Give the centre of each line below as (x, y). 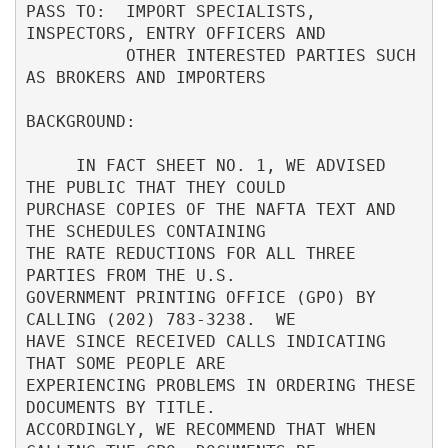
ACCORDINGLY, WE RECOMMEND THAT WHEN (200, 429)
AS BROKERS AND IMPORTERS (195, 77)
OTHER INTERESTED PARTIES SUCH (75, 55)
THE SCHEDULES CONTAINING (205, 231)
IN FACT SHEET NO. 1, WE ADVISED (50, 165)
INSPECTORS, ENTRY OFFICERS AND (175, 33)
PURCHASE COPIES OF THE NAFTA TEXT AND (210, 209)
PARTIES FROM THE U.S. (130, 275)
